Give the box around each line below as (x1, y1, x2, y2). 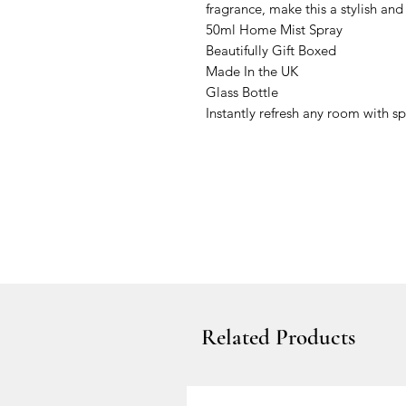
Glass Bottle (206, 82, 278, 101)
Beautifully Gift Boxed (206, 41, 340, 59)
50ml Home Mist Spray (206, 20, 343, 38)
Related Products (201, 323, 355, 351)
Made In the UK (206, 62, 298, 80)
